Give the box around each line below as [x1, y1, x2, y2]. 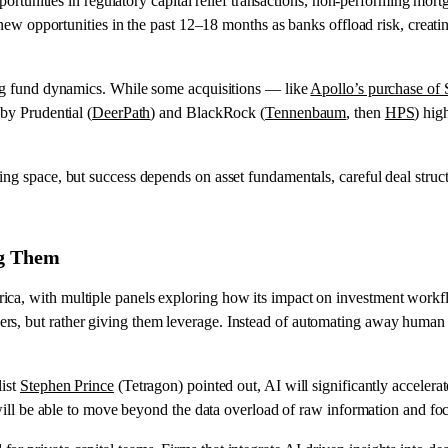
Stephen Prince [20, 376, 114, 394]
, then [346, 103, 385, 121]
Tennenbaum [265, 103, 347, 121]
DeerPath [92, 103, 151, 121]
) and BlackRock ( [150, 103, 266, 121]
